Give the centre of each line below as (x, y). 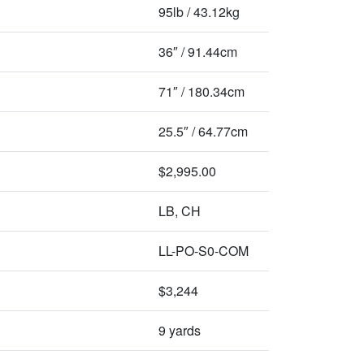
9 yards (180, 330)
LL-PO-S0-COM (204, 251)
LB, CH (180, 211)
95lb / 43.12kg (199, 12)
